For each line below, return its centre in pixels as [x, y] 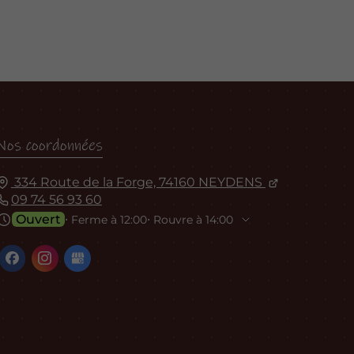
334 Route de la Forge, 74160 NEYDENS [138, 182]
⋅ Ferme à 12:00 [105, 219]
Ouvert [38, 219]
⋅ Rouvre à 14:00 [190, 219]
